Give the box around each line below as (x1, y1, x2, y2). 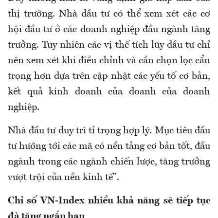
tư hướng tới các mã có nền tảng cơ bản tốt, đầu (8, 142, 210, 152)
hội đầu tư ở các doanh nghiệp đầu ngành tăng (8, 25, 210, 35)
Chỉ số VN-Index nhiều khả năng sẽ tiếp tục (8, 196, 210, 206)
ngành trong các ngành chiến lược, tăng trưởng (8, 157, 210, 167)
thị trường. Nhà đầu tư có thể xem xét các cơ (8, 9, 210, 19)
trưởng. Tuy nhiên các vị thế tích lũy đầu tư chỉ (8, 40, 210, 51)
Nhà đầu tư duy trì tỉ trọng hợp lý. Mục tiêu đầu (8, 126, 210, 136)
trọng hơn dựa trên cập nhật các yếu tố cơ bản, (8, 72, 210, 82)
